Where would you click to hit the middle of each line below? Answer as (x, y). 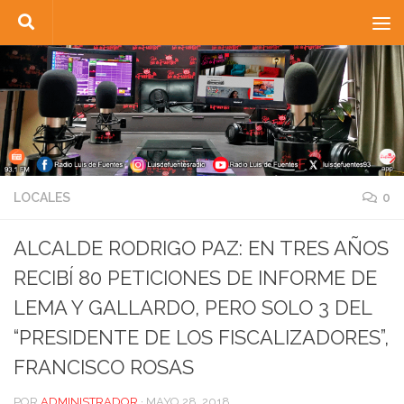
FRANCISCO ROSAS (104, 367)
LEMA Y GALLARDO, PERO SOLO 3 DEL (193, 308)
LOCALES (42, 198)
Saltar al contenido (93, 26)
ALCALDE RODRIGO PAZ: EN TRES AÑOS (201, 248)
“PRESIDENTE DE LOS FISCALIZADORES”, (201, 338)
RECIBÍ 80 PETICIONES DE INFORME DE (195, 278)
